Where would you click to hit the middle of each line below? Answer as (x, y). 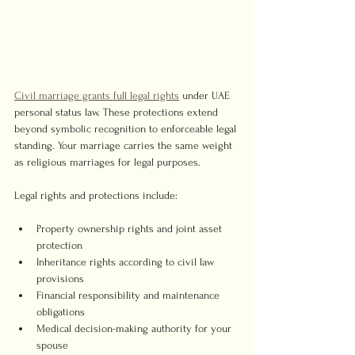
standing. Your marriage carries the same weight (125, 145)
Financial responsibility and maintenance (130, 295)
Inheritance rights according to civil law (127, 262)
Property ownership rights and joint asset (131, 229)
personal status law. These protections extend (118, 112)
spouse (52, 345)
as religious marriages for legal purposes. (107, 162)
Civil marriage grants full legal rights (97, 95)
